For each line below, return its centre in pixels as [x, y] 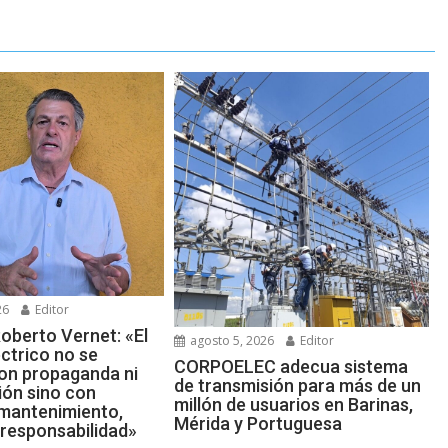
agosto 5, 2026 [231, 340]
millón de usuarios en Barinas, [294, 404]
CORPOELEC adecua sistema [291, 366]
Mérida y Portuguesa [258, 423]
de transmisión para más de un [298, 385]
